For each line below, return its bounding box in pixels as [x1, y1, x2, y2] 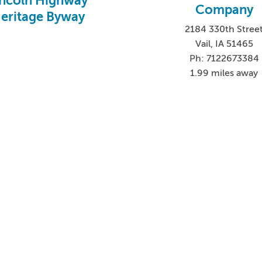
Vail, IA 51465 [195, 39, 253, 50]
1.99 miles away [190, 68, 258, 79]
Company [195, 2, 253, 18]
